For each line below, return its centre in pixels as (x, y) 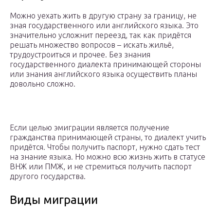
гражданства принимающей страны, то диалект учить (108, 137)
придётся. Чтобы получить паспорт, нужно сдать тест (105, 147)
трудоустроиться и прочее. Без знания (80, 54)
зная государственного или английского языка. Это (104, 25)
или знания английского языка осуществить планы (103, 74)
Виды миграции (54, 200)
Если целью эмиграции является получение (90, 127)
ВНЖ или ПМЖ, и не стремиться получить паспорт (101, 166)
